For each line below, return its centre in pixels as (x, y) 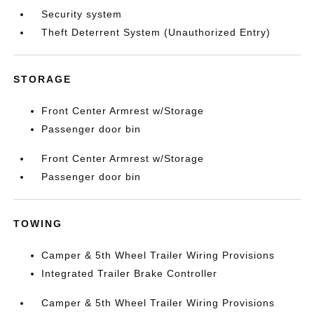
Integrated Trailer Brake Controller (130, 273)
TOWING (38, 223)
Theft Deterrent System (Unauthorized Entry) (156, 32)
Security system (82, 14)
